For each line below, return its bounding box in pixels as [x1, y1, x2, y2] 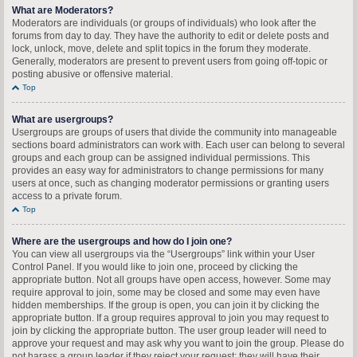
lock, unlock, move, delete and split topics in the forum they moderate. [12, 43, 311, 54]
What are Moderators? [12, 5, 113, 16]
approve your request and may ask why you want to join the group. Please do [12, 338, 344, 349]
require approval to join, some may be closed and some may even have [12, 287, 320, 298]
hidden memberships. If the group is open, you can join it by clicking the [12, 300, 320, 311]
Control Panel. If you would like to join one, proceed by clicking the [12, 261, 298, 273]
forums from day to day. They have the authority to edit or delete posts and [12, 30, 329, 41]
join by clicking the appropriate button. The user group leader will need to [12, 325, 327, 336]
